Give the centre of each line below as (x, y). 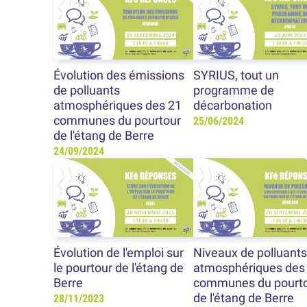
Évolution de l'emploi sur (119, 253)
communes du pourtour (118, 121)
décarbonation (232, 106)
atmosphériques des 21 (118, 106)
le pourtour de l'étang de (119, 268)
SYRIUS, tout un (236, 76)
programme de (233, 91)
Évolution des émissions (119, 76)
